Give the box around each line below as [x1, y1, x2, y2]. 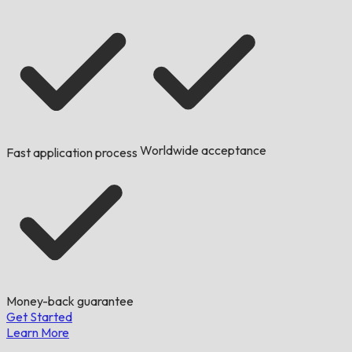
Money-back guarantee [6, 293, 134, 310]
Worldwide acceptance [140, 142, 266, 159]
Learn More [6, 324, 69, 341]
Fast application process [6, 145, 137, 161]
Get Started [6, 309, 72, 325]
